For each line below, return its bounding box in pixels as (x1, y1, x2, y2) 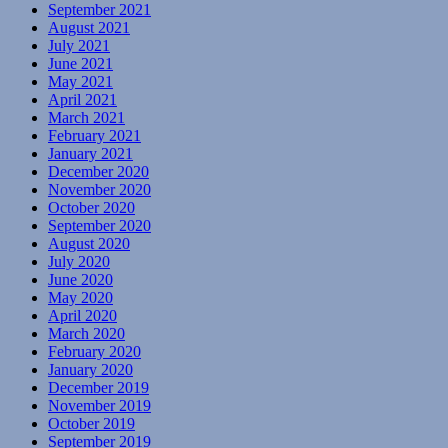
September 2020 (48, 216, 151, 234)
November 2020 (48, 180, 151, 198)
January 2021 (48, 144, 133, 162)
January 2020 (48, 360, 133, 378)
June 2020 (48, 270, 113, 288)
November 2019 (48, 396, 151, 414)
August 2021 (48, 18, 130, 36)
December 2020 (48, 162, 149, 180)
